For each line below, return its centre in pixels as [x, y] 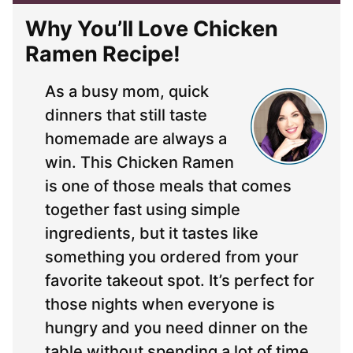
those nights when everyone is [160, 305]
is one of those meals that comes [168, 186]
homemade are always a [136, 139]
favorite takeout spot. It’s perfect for [180, 281]
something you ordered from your [172, 257]
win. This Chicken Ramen [139, 163]
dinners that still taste [126, 115]
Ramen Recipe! [103, 54]
